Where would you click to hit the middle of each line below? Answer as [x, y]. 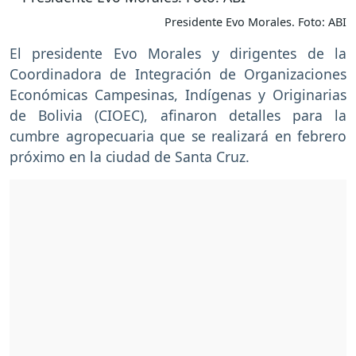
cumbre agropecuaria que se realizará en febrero [178, 135]
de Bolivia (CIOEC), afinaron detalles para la [178, 115]
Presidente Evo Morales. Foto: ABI [255, 21]
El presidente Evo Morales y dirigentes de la [178, 53]
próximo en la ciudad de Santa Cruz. [130, 156]
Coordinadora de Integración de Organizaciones [178, 74]
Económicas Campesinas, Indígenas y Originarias [178, 94]
